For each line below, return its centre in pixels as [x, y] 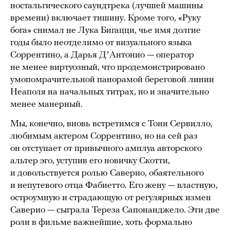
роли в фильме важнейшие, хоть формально [101, 223]
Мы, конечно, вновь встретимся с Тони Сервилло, [111, 124]
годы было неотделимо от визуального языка [101, 43]
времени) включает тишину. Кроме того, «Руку [106, 18]
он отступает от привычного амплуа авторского [106, 149]
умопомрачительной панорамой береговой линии [112, 80]
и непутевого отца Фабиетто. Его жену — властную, [114, 186]
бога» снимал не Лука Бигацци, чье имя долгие [106, 31]
